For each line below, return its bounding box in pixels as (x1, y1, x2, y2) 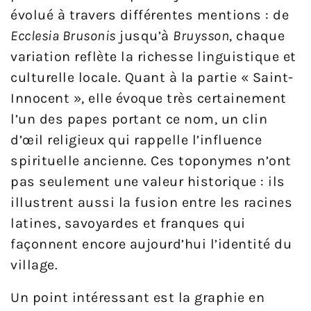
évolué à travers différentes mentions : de (10, 6, 289, 23)
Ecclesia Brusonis (10, 27, 116, 44)
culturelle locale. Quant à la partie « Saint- (10, 69, 294, 85)
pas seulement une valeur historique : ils (10, 173, 285, 190)
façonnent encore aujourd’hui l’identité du (10, 235, 292, 252)
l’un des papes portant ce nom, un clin (10, 110, 267, 127)
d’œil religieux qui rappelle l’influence (10, 131, 262, 148)
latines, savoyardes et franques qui (10, 215, 246, 231)
